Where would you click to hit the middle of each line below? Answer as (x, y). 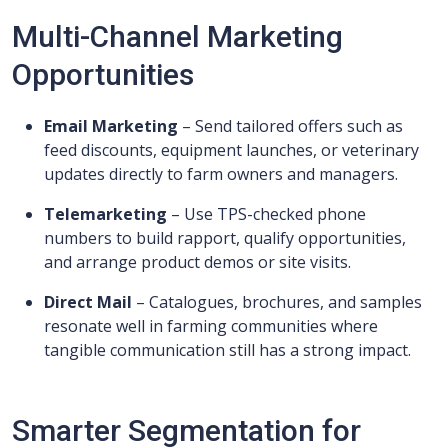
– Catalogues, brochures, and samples (277, 302)
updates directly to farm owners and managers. (221, 174)
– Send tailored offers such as (290, 126)
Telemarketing (105, 214)
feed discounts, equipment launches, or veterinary (231, 150)
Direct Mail (88, 302)
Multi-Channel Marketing (177, 37)
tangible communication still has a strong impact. (227, 350)
